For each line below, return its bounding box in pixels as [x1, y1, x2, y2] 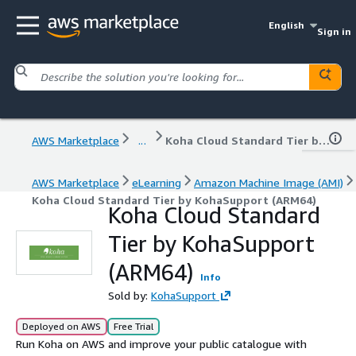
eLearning [132, 175, 181, 189]
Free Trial [114, 319, 153, 332]
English [269, 19, 305, 31]
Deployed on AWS [22, 319, 101, 332]
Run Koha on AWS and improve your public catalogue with [16, 336, 307, 350]
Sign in [316, 25, 351, 37]
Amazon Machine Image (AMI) [194, 175, 343, 189]
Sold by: [108, 288, 151, 302]
